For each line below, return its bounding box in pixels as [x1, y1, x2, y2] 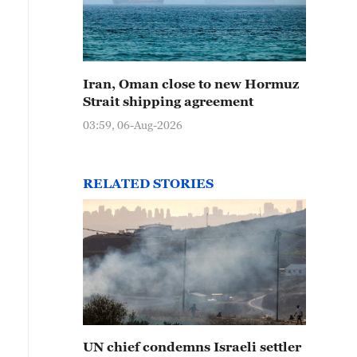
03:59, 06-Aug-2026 [83, 118, 182, 131]
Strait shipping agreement [83, 94, 253, 108]
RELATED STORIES [83, 176, 214, 190]
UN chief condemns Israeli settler [83, 339, 301, 354]
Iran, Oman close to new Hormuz [83, 76, 299, 91]
